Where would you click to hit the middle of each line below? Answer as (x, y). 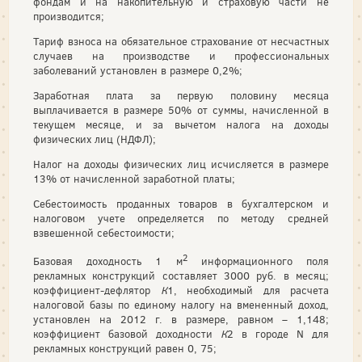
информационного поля (258, 262)
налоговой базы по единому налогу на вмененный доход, (181, 305)
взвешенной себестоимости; (104, 233)
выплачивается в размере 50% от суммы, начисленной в (181, 110)
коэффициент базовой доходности (127, 335)
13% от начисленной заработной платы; (134, 179)
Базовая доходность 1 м (108, 262)
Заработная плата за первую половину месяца (181, 96)
